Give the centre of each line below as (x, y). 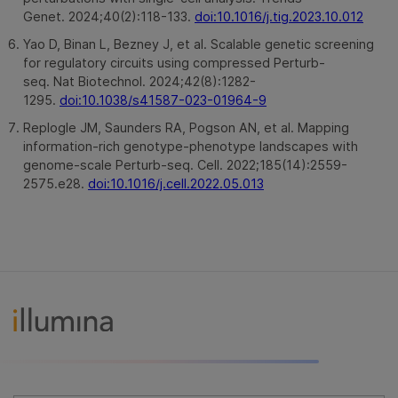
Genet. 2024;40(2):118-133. (109, 16)
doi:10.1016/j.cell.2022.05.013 (176, 183)
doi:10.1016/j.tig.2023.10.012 (279, 16)
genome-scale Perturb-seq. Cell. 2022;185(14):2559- (185, 164)
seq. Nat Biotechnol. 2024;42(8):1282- (139, 81)
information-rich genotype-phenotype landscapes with (191, 146)
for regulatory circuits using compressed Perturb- (174, 62)
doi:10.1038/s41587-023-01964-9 (163, 99)
